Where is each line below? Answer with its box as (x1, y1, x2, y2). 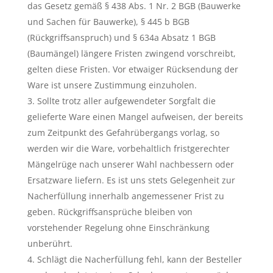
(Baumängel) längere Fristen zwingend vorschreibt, (27, 48, 236, 59)
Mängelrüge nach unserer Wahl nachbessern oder (27, 158, 234, 170)
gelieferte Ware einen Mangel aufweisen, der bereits (27, 111, 243, 122)
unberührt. (27, 238, 73, 249)
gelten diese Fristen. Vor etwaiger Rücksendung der (27, 63, 238, 75)
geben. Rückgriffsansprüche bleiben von (27, 206, 193, 218)
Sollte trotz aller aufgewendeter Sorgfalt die (37, 95, 216, 107)
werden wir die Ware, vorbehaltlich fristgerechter (27, 143, 230, 154)
